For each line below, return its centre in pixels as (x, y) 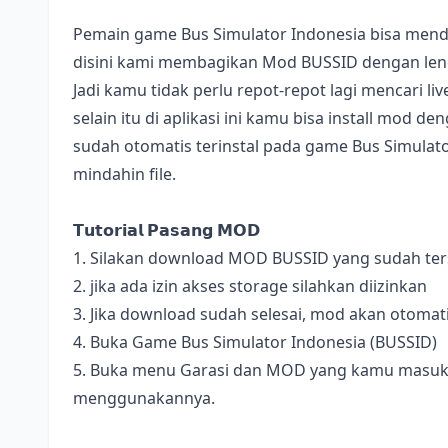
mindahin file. (124, 174)
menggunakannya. (144, 398)
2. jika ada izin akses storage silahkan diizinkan (250, 286)
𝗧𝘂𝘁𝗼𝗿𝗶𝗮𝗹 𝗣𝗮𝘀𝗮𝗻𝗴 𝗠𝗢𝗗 (166, 230)
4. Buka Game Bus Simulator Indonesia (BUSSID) (255, 342)
